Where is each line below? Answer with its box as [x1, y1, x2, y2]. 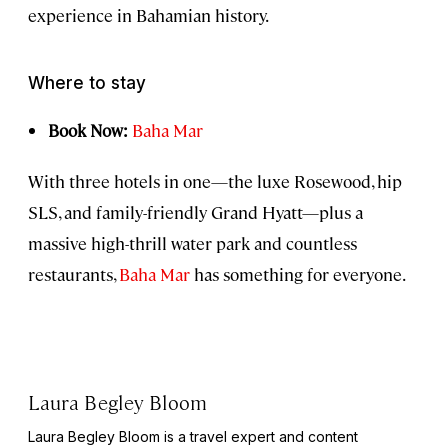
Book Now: [48, 118, 128, 141]
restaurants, [28, 262, 119, 285]
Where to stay [28, 72, 146, 93]
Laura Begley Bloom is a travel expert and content [28, 427, 358, 445]
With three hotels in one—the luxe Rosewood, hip [28, 169, 402, 192]
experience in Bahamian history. [28, 3, 269, 26]
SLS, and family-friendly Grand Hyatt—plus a [28, 200, 363, 223]
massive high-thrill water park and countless [28, 231, 357, 254]
